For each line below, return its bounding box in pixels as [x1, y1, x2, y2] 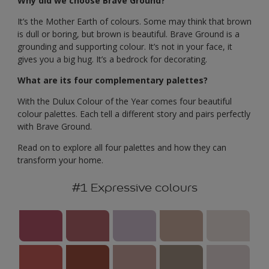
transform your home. [17, 154, 103, 166]
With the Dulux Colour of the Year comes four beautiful [17, 95, 232, 107]
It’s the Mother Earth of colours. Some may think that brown [17, 15, 252, 27]
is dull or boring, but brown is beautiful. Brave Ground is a [17, 28, 240, 40]
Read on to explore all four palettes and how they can [17, 141, 226, 153]
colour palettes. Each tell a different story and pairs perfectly [17, 107, 250, 119]
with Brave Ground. [17, 120, 92, 132]
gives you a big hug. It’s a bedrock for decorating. [17, 53, 207, 65]
